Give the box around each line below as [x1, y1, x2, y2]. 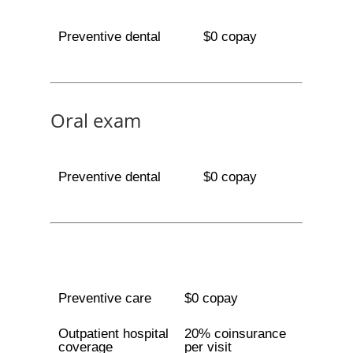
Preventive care [58, 291, 151, 306]
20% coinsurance [184, 326, 286, 341]
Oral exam [50, 107, 141, 133]
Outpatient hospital [58, 326, 169, 341]
